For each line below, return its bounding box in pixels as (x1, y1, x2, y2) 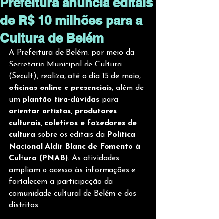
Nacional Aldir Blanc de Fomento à (9, 143, 143, 151)
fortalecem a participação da (9, 178, 115, 186)
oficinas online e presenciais (9, 84, 112, 92)
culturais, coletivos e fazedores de (9, 119, 139, 127)
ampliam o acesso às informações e (9, 166, 138, 174)
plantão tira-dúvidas (22, 96, 102, 104)
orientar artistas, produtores (9, 108, 119, 115)
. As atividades (68, 154, 122, 162)
